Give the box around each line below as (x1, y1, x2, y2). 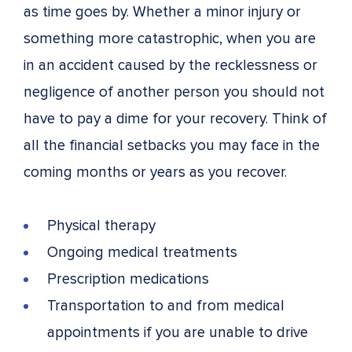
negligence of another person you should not (24, 82, 324, 101)
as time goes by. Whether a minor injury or (24, 2, 301, 21)
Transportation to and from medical (47, 296, 284, 315)
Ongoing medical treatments (47, 243, 237, 262)
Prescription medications (47, 269, 209, 288)
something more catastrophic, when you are (24, 29, 316, 48)
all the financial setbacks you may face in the (24, 136, 320, 155)
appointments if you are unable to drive (47, 323, 308, 342)
